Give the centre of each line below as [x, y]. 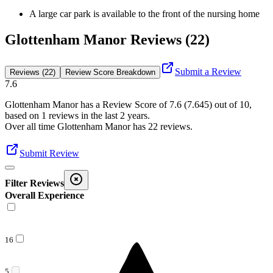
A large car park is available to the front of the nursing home [144, 13]
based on [22, 115]
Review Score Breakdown [110, 72]
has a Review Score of [124, 104]
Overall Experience [44, 195]
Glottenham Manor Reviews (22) [107, 39]
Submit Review [49, 153]
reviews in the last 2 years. [98, 115]
